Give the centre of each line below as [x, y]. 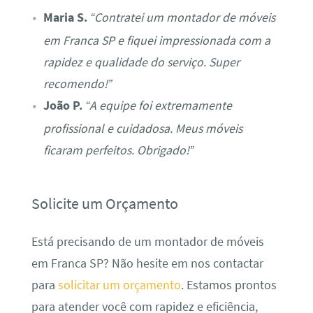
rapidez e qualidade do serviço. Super [141, 62]
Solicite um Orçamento [104, 204]
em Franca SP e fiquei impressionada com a [156, 40]
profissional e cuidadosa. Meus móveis [143, 128]
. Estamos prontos [228, 285]
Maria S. [65, 17]
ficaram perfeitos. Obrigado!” [118, 150]
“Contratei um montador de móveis [182, 17]
